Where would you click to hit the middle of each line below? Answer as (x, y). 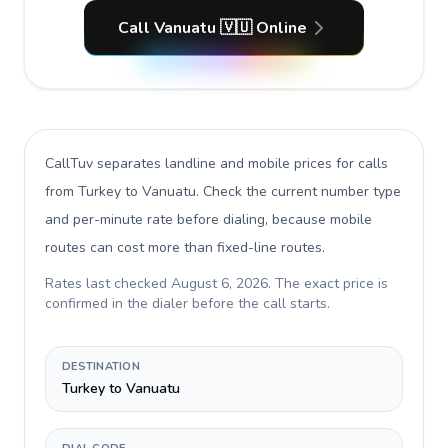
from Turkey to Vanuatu (120, 191)
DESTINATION (101, 366)
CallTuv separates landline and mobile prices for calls (216, 163)
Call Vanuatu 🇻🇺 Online (212, 28)
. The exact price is (328, 283)
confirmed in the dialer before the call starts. (187, 303)
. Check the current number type (298, 191)
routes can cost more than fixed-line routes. (185, 247)
